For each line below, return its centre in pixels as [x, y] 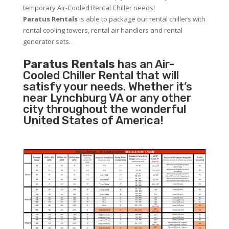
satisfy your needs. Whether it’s [107, 87]
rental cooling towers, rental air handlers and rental [102, 30]
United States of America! [93, 121]
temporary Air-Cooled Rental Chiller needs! [89, 8]
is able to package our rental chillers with [141, 19]
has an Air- [144, 64]
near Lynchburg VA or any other [107, 98]
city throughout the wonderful [104, 109]
